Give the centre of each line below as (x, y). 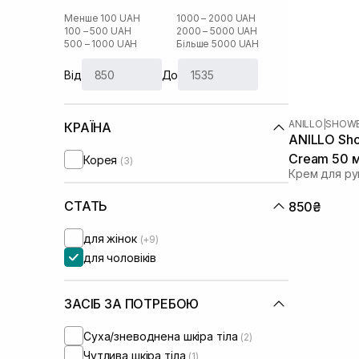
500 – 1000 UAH (101, 44)
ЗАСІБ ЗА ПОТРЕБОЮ (132, 304)
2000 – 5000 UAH (217, 31)
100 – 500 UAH (98, 31)
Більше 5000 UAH (218, 44)
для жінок (112, 238)
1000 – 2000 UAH (216, 18)
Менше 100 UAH (102, 18)
